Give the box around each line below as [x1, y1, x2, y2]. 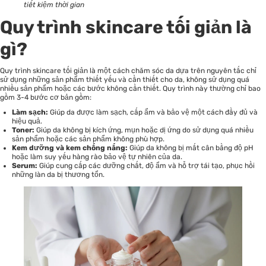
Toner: [12, 126, 34, 135]
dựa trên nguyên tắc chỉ [174, 66, 256, 75]
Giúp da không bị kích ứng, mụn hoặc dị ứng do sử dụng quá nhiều [34, 126, 254, 135]
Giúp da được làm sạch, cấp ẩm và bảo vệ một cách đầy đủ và [50, 108, 258, 117]
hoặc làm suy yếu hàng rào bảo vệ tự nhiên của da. [12, 153, 182, 161]
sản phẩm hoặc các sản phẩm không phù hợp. [12, 135, 164, 144]
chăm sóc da [131, 66, 174, 75]
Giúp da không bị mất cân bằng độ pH [128, 144, 254, 153]
